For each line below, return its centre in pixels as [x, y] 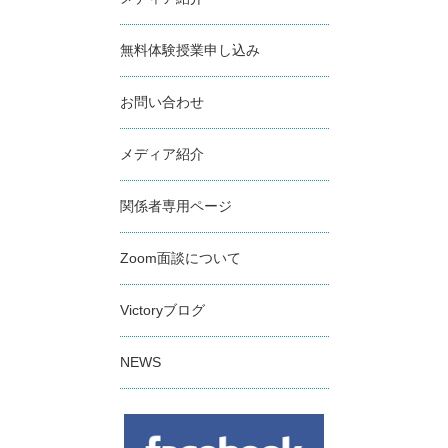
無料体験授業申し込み [189, 49]
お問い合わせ [161, 101]
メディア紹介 [161, 153]
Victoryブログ [162, 309]
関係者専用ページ [175, 205]
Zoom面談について [180, 257]
